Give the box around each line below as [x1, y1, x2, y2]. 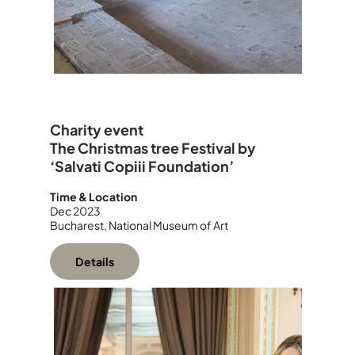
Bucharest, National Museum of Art [49, 218, 228, 233]
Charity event [49, 120, 143, 139]
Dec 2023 [49, 204, 101, 219]
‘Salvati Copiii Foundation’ [49, 157, 234, 176]
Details [74, 254, 114, 269]
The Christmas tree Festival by [49, 139, 256, 158]
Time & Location [49, 189, 137, 204]
